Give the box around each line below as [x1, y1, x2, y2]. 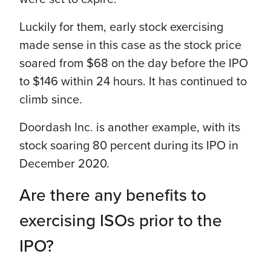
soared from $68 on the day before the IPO [19, 56, 248, 71]
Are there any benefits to [19, 184, 206, 206]
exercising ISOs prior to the [19, 210, 222, 231]
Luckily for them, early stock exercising [19, 19, 223, 34]
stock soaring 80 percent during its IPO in [19, 138, 238, 153]
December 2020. [19, 156, 109, 171]
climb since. [19, 92, 82, 107]
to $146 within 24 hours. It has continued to [19, 74, 247, 89]
